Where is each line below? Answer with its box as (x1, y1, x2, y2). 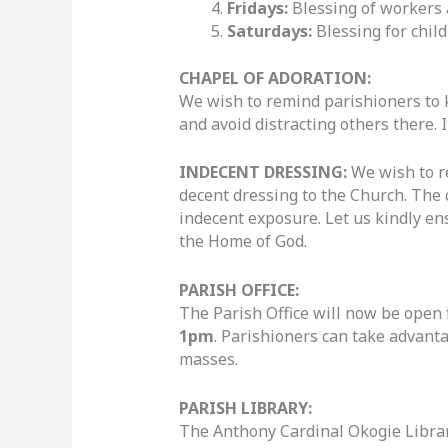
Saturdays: (226, 19, 312, 42)
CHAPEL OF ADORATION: (178, 66, 371, 89)
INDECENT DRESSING (178, 161, 343, 184)
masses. (178, 348, 238, 370)
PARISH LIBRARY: (178, 396, 312, 419)
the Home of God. (178, 230, 307, 253)
